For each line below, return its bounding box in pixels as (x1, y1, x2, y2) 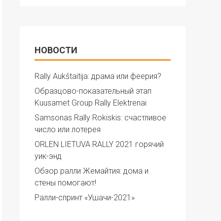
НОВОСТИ (35, 45, 77, 55)
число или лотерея (35, 125, 101, 134)
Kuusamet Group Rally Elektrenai (35, 98, 147, 108)
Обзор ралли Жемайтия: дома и (35, 166, 148, 176)
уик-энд (35, 151, 62, 161)
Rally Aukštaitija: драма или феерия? (35, 72, 161, 81)
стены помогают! (35, 178, 96, 187)
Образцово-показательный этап (35, 86, 151, 96)
